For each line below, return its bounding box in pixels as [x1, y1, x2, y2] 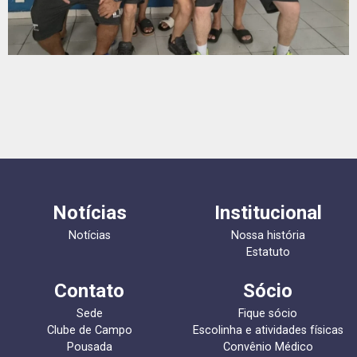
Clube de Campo [46, 324, 132, 338]
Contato [54, 280, 124, 303]
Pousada [66, 340, 112, 355]
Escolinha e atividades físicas [192, 324, 343, 338]
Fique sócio [238, 307, 297, 321]
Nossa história [230, 229, 305, 243]
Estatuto [245, 245, 290, 260]
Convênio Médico [222, 340, 313, 355]
